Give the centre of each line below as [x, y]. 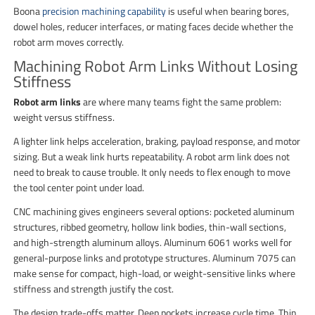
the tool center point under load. [79, 187]
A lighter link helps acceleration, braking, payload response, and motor [157, 141]
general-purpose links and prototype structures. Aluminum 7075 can [155, 257]
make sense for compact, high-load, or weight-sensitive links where [155, 273]
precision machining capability [104, 11]
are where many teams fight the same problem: [181, 101]
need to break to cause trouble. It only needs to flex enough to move [152, 172]
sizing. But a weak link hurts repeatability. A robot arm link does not [152, 156]
